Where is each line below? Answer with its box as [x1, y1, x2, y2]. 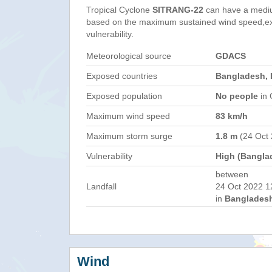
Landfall [86, 182, 117, 191]
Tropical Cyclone [86, 5, 152, 15]
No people [216, 91, 258, 101]
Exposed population [86, 91, 162, 101]
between [216, 169, 248, 179]
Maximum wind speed [86, 111, 170, 121]
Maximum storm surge [86, 131, 172, 141]
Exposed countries [86, 71, 157, 81]
